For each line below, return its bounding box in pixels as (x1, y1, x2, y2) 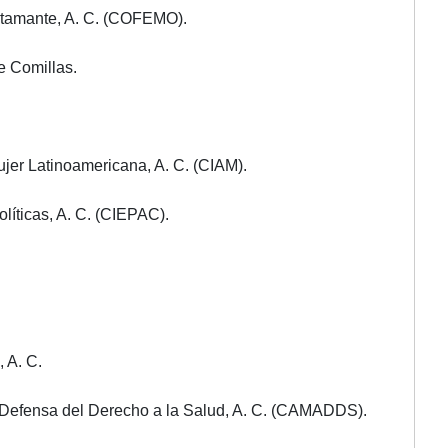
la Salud (166, 401, 225, 419)
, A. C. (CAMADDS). (225, 401, 367, 419)
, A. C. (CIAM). (147, 156, 247, 174)
